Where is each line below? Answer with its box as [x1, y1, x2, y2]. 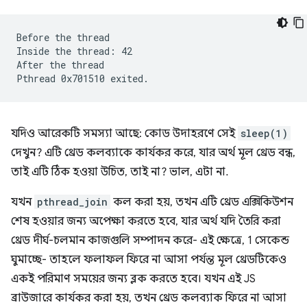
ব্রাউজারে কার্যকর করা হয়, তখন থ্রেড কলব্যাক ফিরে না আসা [11, 291, 286, 305]
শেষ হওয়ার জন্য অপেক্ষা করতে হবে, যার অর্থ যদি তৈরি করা [11, 214, 281, 228]
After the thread [16, 58, 104, 71]
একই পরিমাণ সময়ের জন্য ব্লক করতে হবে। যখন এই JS [11, 272, 256, 286]
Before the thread [16, 31, 110, 44]
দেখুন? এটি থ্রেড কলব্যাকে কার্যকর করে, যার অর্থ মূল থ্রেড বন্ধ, [11, 146, 295, 160]
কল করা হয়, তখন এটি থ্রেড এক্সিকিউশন [110, 195, 293, 209]
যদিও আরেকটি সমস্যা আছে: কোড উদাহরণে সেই [11, 127, 238, 140]
